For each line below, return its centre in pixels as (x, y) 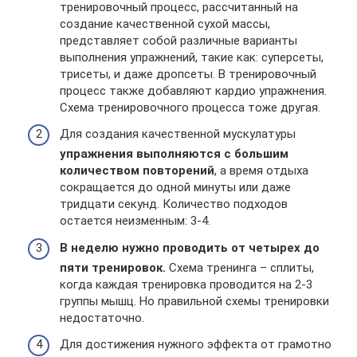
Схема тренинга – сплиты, (240, 267)
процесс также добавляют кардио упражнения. (193, 90)
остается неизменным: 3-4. (135, 221)
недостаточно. (102, 318)
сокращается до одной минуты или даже (175, 187)
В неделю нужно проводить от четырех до (190, 247)
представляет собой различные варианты (178, 40)
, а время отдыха (261, 171)
